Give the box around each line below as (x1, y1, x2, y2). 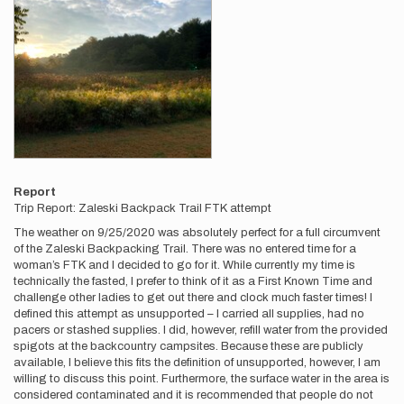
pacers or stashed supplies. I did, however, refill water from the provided (14, 324, 388, 336)
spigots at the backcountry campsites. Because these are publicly (14, 340, 363, 353)
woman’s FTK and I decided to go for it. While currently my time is (14, 259, 355, 271)
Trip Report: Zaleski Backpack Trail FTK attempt (14, 202, 271, 215)
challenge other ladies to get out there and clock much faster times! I (14, 291, 372, 304)
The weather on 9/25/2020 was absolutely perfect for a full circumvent (14, 226, 381, 239)
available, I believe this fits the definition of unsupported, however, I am (14, 356, 381, 369)
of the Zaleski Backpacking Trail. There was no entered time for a (14, 243, 356, 255)
